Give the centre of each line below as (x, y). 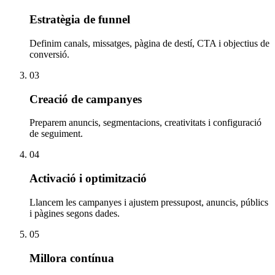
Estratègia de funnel (80, 20)
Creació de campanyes (86, 99)
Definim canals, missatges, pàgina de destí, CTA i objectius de (149, 43)
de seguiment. (56, 134)
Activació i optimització (88, 179)
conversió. (49, 54)
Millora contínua (72, 258)
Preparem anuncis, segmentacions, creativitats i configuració (145, 123)
